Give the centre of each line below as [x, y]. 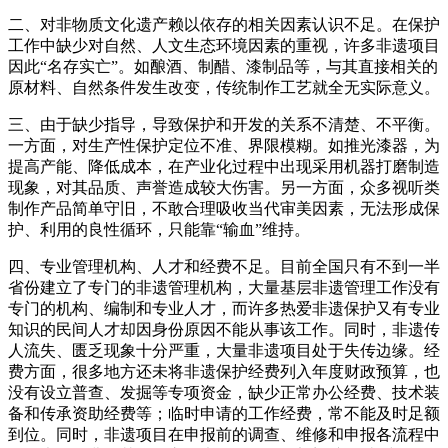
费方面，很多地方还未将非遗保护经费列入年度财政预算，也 [224, 371]
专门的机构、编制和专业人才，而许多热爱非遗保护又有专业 [224, 308]
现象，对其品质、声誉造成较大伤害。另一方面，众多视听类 [224, 187]
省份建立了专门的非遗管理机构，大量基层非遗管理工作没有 [224, 287]
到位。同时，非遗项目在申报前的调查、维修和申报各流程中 [224, 434]
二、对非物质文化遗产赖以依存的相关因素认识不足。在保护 [224, 24]
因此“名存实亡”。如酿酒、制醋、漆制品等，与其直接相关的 [223, 66]
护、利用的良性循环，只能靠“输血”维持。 [159, 229]
